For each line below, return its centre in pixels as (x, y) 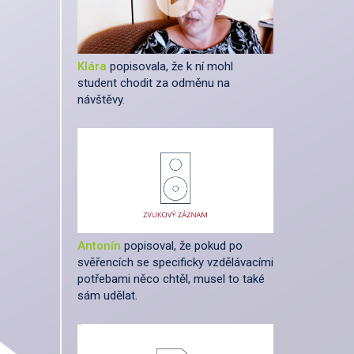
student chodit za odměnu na (154, 83)
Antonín (101, 246)
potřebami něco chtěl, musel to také (171, 279)
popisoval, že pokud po (183, 246)
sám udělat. (107, 296)
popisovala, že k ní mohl (171, 67)
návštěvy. (101, 100)
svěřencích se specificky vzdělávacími (175, 263)
